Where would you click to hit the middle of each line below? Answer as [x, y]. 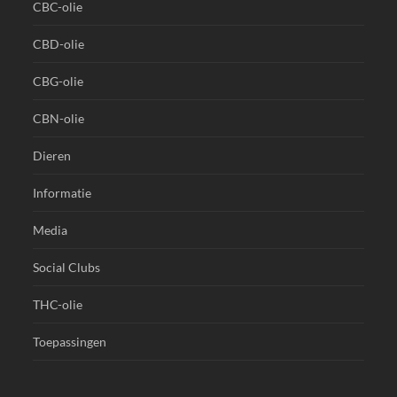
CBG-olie [58, 82]
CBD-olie [59, 44]
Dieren [52, 156]
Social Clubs [67, 268]
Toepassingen [70, 342]
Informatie [62, 193]
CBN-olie [59, 119]
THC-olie [58, 305]
